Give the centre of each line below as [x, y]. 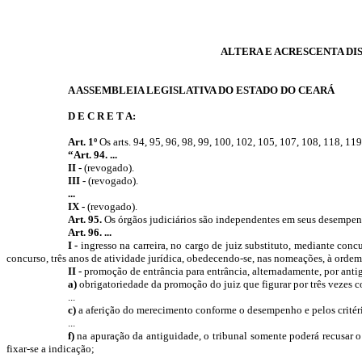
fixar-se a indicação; [51, 349]
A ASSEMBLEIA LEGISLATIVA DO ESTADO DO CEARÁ [201, 90]
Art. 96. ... [89, 232]
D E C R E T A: [101, 116]
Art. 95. [84, 219]
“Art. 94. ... [92, 155]
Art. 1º [82, 142]
